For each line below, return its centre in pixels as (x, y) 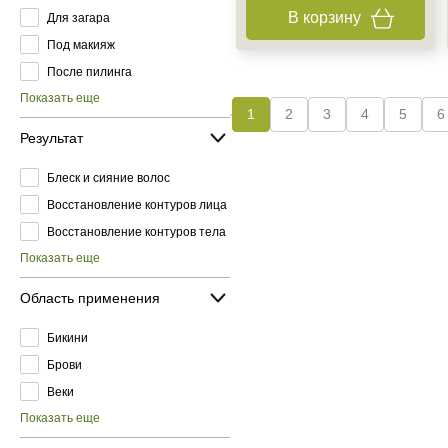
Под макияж (81, 44)
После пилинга (89, 71)
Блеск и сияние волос (108, 177)
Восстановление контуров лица (137, 204)
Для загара (78, 17)
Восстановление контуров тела (136, 231)
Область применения (90, 297)
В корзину (324, 17)
